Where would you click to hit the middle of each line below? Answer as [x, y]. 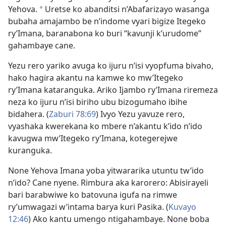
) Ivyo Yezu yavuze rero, [140, 114]
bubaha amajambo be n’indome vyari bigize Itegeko [107, 21]
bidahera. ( [29, 114]
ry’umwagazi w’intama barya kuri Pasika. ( [88, 207]
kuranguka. [30, 150]
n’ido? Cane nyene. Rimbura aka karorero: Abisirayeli [108, 183]
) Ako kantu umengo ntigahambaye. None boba [119, 219]
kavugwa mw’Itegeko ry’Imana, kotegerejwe [93, 138]
